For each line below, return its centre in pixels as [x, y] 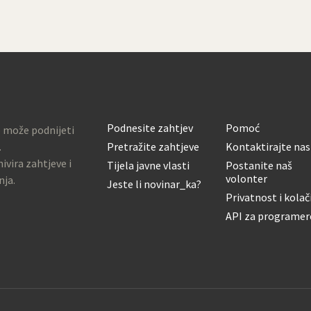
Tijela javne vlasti [148, 166]
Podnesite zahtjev [150, 128]
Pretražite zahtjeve [153, 147]
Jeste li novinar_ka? [154, 184]
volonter [247, 179]
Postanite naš [259, 166]
